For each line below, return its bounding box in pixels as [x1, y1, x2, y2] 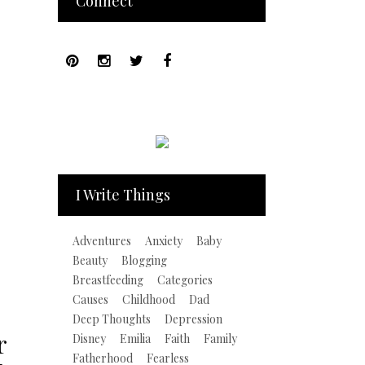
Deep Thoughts [73, 311, 151, 327]
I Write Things [76, 185, 170, 204]
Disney [73, 331, 106, 346]
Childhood [122, 292, 175, 307]
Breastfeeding [73, 272, 143, 288]
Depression [165, 311, 222, 327]
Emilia [120, 331, 151, 346]
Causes [73, 292, 108, 307]
